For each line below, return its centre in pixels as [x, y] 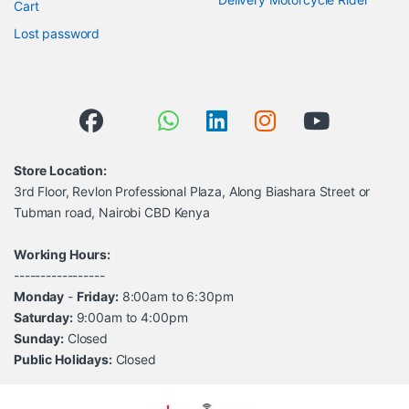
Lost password [57, 33]
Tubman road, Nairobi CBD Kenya [112, 212]
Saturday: [43, 317]
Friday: [97, 296]
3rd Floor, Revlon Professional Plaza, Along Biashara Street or [192, 191]
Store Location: [60, 170]
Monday [39, 296]
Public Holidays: [63, 359]
